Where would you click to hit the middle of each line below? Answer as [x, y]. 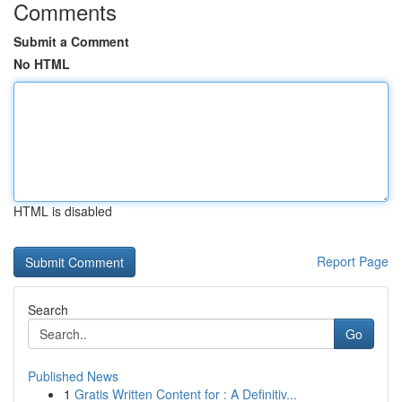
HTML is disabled [63, 211]
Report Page [353, 261]
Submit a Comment [71, 41]
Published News [73, 376]
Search [48, 310]
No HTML [42, 64]
